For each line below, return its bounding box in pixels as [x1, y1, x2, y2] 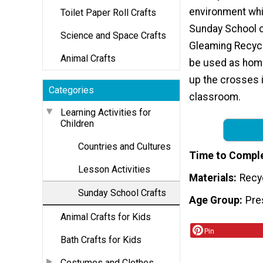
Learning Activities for [60, 106, 151, 118]
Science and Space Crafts [60, 29, 166, 41]
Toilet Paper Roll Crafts [60, 6, 156, 18]
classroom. [189, 91, 241, 103]
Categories [49, 84, 94, 96]
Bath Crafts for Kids [60, 234, 141, 245]
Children [60, 117, 94, 129]
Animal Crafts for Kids [60, 211, 151, 222]
